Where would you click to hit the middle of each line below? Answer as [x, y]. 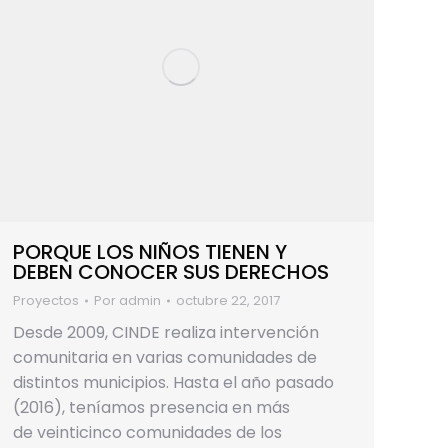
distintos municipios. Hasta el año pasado [173, 382]
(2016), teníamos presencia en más [151, 407]
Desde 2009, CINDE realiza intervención [166, 332]
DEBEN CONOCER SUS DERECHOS [171, 271]
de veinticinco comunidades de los [147, 432]
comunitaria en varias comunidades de [165, 357]
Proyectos [46, 300]
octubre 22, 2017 [228, 300]
